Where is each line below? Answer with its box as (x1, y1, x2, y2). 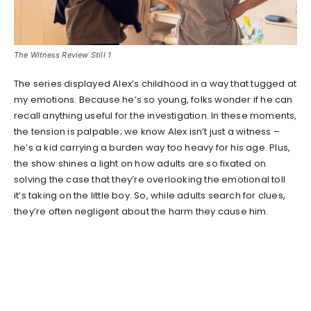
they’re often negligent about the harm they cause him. (14, 205, 269, 219)
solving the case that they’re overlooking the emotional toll (14, 173, 286, 187)
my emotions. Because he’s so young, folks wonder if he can (14, 93, 293, 107)
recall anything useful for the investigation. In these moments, (14, 109, 297, 123)
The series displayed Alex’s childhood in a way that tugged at (14, 77, 297, 91)
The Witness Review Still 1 (14, 50, 112, 60)
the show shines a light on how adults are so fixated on (14, 157, 267, 171)
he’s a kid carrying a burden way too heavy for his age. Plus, (14, 141, 291, 155)
